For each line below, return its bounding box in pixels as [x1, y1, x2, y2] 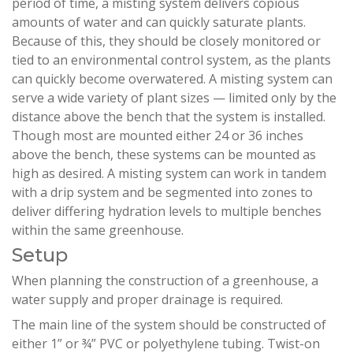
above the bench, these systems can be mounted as [12, 146, 316, 164]
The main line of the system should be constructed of [12, 316, 326, 334]
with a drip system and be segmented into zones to [12, 184, 313, 202]
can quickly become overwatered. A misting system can [12, 70, 333, 88]
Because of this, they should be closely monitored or [12, 32, 321, 50]
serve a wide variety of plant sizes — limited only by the [12, 89, 336, 107]
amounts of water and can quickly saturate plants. [12, 13, 306, 32]
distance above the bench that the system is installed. [12, 108, 325, 126]
